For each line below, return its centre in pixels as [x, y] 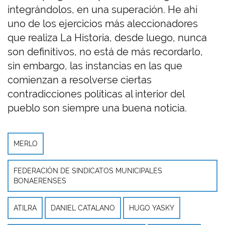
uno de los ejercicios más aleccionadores [103, 24]
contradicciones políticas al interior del [96, 94]
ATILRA [25, 208]
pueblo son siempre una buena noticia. [97, 108]
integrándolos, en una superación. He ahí [102, 10]
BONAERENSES [40, 181]
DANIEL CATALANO [83, 208]
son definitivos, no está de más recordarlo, [105, 52]
